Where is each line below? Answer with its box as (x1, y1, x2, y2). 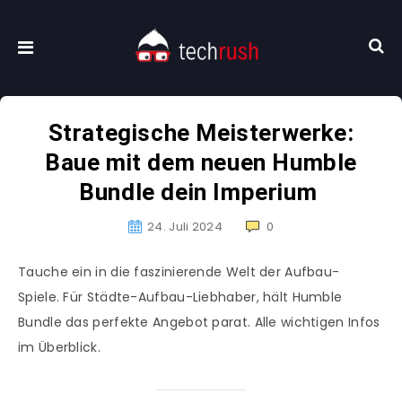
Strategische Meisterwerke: (48, 119, 354, 147)
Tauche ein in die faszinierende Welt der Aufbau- (18, 263, 340, 282)
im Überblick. (18, 338, 100, 357)
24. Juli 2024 (147, 218, 223, 236)
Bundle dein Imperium (79, 179, 323, 206)
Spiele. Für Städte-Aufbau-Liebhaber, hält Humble (18, 288, 343, 307)
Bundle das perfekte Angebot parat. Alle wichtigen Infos (18, 313, 380, 332)
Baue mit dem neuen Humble (44, 149, 357, 177)
